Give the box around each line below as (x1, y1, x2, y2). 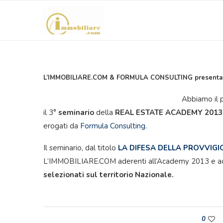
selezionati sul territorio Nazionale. (43, 170, 174, 180)
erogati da (43, 121, 80, 131)
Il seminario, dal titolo (43, 143, 118, 153)
